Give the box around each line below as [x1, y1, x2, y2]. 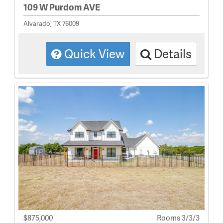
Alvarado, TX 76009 [23, 19, 79, 28]
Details [151, 45, 192, 62]
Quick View [62, 45, 124, 62]
